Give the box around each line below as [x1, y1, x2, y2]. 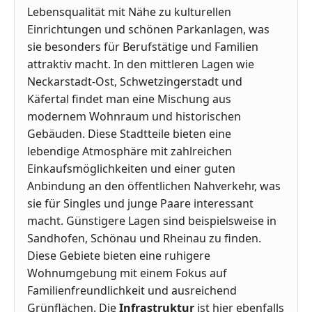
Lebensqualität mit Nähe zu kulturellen [27, 4, 231, 20]
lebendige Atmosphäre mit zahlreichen [27, 143, 232, 159]
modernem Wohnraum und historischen [27, 109, 241, 125]
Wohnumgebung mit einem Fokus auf [27, 265, 227, 281]
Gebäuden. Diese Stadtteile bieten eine [27, 126, 231, 142]
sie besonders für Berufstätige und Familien [27, 39, 258, 55]
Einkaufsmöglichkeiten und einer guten [27, 161, 235, 177]
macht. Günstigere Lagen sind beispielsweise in [27, 213, 276, 229]
